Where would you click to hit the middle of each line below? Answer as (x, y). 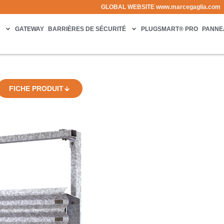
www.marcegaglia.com (188, 7)
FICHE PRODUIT (36, 88)
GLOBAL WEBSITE (128, 7)
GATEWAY (30, 29)
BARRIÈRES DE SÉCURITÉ (87, 29)
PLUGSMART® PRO (170, 29)
